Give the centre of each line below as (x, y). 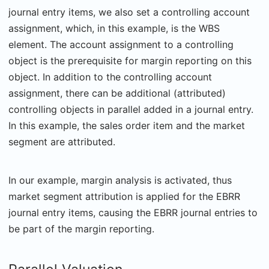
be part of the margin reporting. (81, 229)
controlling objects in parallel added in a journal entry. (131, 110)
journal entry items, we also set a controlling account (129, 12)
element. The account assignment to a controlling (121, 45)
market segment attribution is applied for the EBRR (124, 197)
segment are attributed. (62, 142)
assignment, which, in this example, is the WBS (114, 29)
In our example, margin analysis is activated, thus (120, 180)
